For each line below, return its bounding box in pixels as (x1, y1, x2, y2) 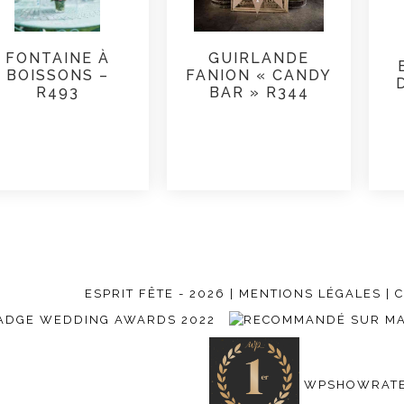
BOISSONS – (5, 66, 109, 84)
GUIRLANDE (208, 49, 310, 67)
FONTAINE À (5, 49, 110, 67)
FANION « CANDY (186, 66, 333, 84)
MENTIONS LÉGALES (239, 287, 382, 300)
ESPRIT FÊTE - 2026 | (85, 287, 240, 300)
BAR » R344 (208, 83, 309, 101)
